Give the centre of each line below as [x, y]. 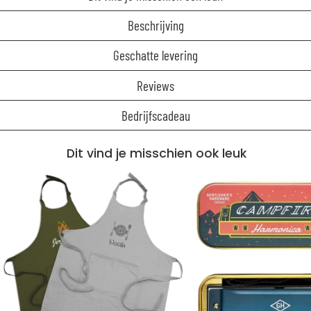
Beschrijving [155, 26]
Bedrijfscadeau [155, 115]
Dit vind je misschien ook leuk [157, 154]
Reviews [155, 85]
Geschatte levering [155, 56]
